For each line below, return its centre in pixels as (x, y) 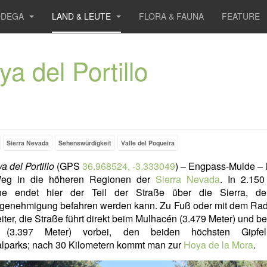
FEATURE (241, 16)
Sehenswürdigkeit (85, 143)
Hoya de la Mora (218, 245)
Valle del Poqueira (148, 143)
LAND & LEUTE (83, 16)
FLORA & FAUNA (171, 16)
